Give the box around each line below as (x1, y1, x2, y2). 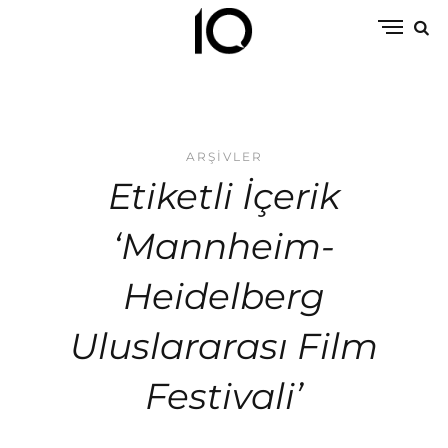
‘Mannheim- (113, 224, 335, 268)
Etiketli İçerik (108, 174, 340, 218)
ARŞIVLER (185, 149, 263, 164)
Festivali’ (145, 374, 303, 418)
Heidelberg (123, 274, 325, 318)
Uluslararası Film (70, 324, 378, 368)
